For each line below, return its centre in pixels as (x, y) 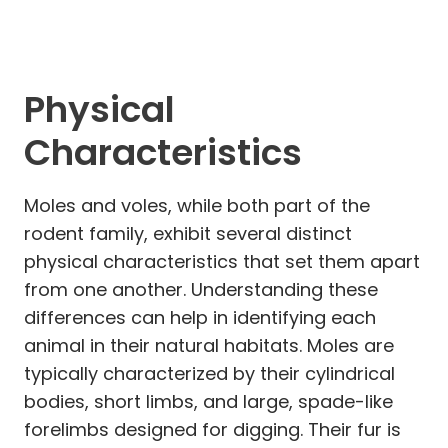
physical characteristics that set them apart (222, 261)
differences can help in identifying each (200, 317)
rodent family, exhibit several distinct (188, 233)
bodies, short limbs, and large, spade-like (208, 401)
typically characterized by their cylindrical (209, 373)
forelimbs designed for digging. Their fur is (212, 429)
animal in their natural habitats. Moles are (209, 345)
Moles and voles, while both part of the (197, 205)
